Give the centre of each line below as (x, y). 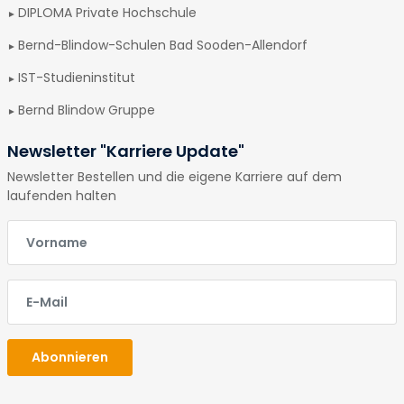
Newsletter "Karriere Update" (126, 151)
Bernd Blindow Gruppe (87, 110)
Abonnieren (70, 357)
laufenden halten (62, 196)
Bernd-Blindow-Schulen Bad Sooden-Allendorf (163, 45)
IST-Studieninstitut (77, 78)
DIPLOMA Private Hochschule (107, 13)
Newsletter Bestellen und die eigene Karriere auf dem (174, 177)
